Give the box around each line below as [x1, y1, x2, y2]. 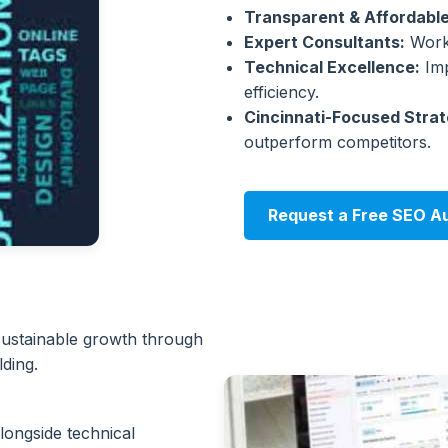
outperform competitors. [244, 132, 431, 152]
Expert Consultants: [244, 32, 405, 52]
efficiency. [244, 82, 319, 102]
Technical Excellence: [244, 57, 420, 77]
